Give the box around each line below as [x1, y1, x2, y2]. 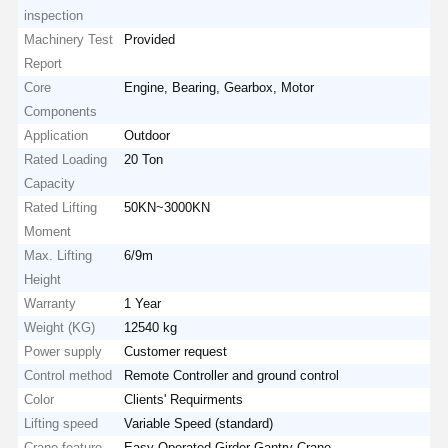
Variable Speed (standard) [124, 415, 274, 431]
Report [24, 55, 63, 71]
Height [24, 271, 62, 287]
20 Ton [124, 151, 164, 167]
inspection [24, 7, 84, 23]
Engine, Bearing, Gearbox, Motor [124, 79, 315, 95]
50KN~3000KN [124, 199, 211, 215]
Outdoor [124, 127, 171, 143]
